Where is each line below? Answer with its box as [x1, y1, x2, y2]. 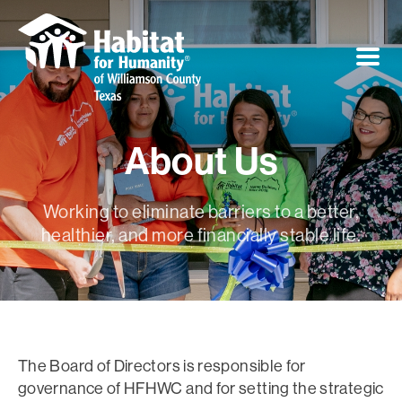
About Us [124, 135, 278, 184]
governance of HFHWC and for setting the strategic [18, 377, 384, 398]
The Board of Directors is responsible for [18, 354, 306, 376]
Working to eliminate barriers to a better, [42, 199, 360, 223]
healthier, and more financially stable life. [40, 223, 362, 246]
